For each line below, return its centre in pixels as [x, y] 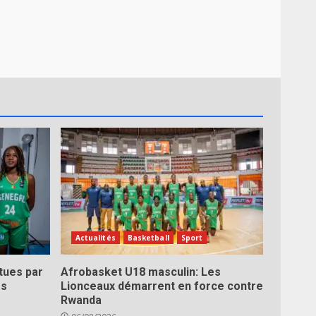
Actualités [95, 237]
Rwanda [81, 300]
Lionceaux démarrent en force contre [162, 286]
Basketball [148, 237]
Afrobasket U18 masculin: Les [140, 272]
